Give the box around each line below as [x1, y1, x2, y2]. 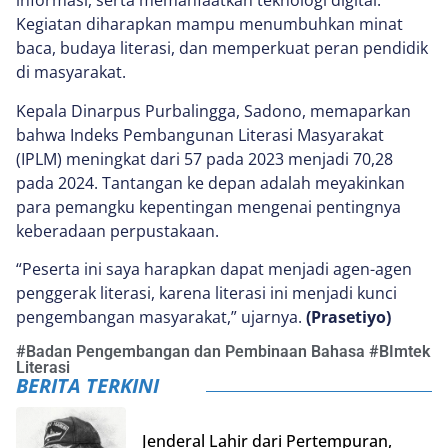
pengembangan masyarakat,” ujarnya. [16, 306, 306, 329]
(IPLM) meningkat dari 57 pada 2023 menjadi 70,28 [16, 147, 393, 170]
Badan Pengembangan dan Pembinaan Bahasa [26, 341, 365, 361]
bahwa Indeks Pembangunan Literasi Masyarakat [16, 123, 384, 146]
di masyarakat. [16, 61, 126, 84]
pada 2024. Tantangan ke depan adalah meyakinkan [16, 171, 405, 194]
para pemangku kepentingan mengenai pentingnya [16, 195, 401, 218]
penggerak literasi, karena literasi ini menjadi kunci [16, 282, 397, 305]
